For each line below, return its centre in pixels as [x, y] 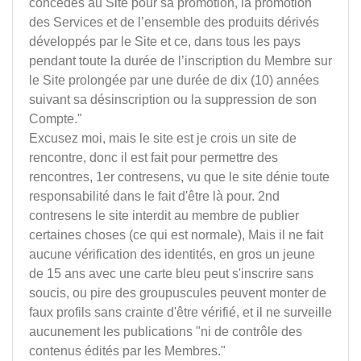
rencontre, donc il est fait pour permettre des [154, 158]
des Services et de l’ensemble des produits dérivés [174, 22]
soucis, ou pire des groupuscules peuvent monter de [178, 293]
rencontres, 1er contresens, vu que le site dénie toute [179, 177]
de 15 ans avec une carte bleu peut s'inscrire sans [171, 274]
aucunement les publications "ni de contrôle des [166, 332]
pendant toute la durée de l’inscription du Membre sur [180, 61]
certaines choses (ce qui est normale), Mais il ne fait [176, 235]
